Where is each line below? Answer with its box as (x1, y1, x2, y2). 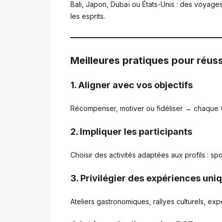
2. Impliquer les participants (70, 126, 192, 137)
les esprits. (70, 11, 105, 20)
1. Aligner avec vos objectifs (70, 79, 193, 90)
